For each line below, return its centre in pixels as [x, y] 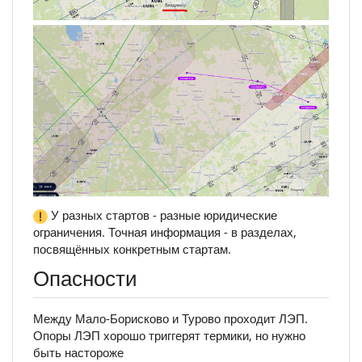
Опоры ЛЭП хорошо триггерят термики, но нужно [169, 335]
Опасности [85, 278]
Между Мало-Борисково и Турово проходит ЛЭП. [170, 318]
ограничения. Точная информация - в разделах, [165, 232]
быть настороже [78, 352]
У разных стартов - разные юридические [162, 215]
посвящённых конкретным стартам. [132, 249]
